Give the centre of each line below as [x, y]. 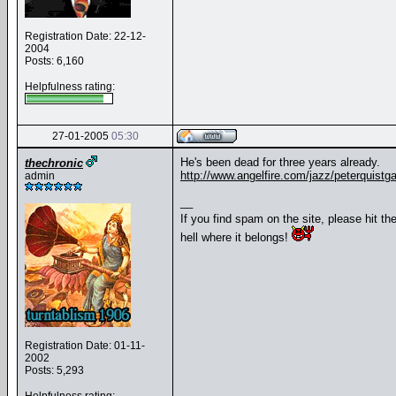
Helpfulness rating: [70, 87]
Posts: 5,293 [54, 370]
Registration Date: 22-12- [85, 36]
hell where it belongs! [236, 237]
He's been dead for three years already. [280, 162]
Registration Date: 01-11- [85, 346]
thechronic [54, 163]
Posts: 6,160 [54, 61]
